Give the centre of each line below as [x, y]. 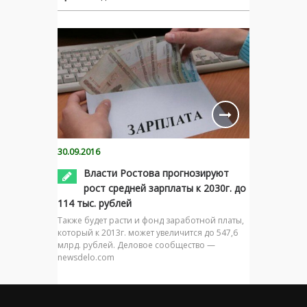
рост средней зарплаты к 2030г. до [165, 188]
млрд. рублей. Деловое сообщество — [136, 245]
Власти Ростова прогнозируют [156, 173]
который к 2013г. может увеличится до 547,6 [148, 232]
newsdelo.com [86, 257]
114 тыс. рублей [95, 203]
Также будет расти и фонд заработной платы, [151, 220]
